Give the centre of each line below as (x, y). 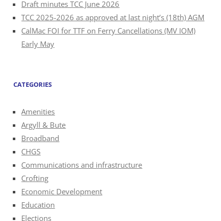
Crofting (35, 178)
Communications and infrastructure (82, 165)
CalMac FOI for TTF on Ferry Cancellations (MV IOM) (109, 31)
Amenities (38, 111)
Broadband (40, 138)
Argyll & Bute (44, 125)
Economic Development (62, 191)
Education (38, 204)
